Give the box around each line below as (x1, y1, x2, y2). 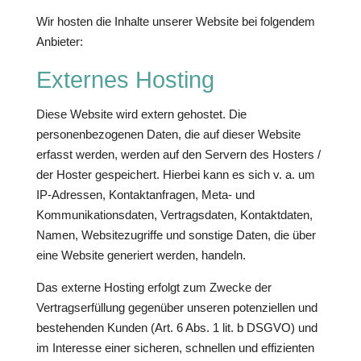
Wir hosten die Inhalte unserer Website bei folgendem (35, 15, 315, 28)
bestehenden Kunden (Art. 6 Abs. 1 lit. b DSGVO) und (35, 321, 317, 334)
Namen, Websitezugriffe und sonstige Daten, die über (35, 228, 316, 242)
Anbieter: (35, 35, 83, 48)
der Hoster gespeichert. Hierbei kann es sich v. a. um (35, 168, 315, 181)
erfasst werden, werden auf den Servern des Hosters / (35, 147, 321, 161)
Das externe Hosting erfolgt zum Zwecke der (35, 280, 272, 294)
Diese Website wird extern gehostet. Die (35, 107, 247, 121)
